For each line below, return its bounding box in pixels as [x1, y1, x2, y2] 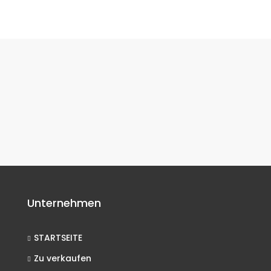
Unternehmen [27, 195, 101, 211]
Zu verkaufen [34, 252, 91, 264]
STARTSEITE [34, 232, 82, 244]
